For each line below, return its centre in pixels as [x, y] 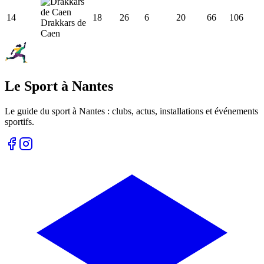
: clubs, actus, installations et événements [181, 111]
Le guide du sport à [42, 111]
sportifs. [19, 121]
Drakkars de [63, 22]
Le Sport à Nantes [59, 86]
